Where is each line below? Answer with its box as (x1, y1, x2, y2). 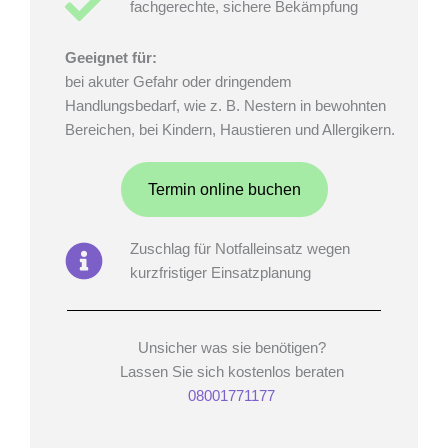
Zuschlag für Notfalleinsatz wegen (129, 240, 350, 257)
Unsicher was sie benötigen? (137, 339, 326, 356)
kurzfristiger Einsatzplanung (129, 264, 311, 281)
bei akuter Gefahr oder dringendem (65, 73, 292, 90)
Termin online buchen (147, 180, 301, 198)
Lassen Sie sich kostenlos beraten (119, 363, 344, 380)
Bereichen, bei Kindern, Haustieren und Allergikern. (65, 121, 395, 138)
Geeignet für (65, 49, 152, 66)
